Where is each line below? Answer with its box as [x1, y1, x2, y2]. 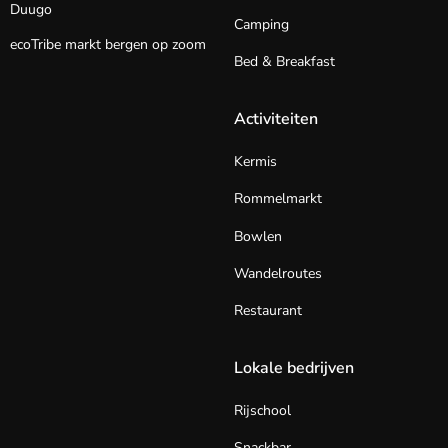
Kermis [234, 151, 277, 171]
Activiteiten [234, 107, 318, 130]
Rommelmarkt [234, 189, 322, 209]
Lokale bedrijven [234, 356, 354, 379]
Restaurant [234, 301, 302, 321]
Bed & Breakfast [234, 52, 335, 72]
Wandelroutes [234, 263, 322, 283]
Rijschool [234, 400, 291, 420]
